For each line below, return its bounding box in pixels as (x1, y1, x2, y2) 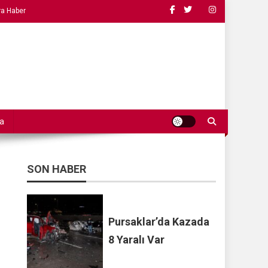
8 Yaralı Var (108, 233, 165, 246)
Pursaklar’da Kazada (108, 215, 210, 229)
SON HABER (27, 163, 87, 175)
